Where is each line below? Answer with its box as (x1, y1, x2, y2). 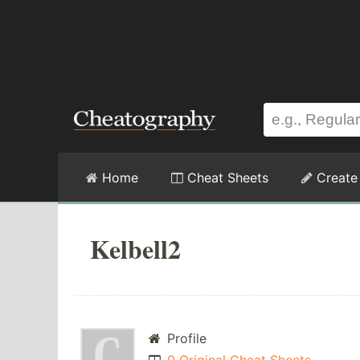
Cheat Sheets (183, 170, 268, 186)
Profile (162, 330, 207, 347)
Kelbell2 (90, 230, 181, 268)
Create (313, 170, 358, 186)
